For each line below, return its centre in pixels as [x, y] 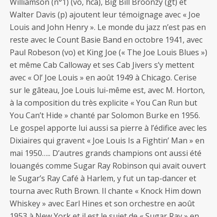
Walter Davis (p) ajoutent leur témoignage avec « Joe [105, 15]
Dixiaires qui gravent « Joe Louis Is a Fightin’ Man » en [107, 141]
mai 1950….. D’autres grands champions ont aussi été [106, 153]
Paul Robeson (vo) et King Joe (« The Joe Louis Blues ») [108, 53]
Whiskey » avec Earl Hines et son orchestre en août [102, 204]
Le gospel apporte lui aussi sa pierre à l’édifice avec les [108, 128]
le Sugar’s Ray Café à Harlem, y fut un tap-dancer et [103, 178]
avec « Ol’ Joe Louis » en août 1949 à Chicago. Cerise [103, 78]
